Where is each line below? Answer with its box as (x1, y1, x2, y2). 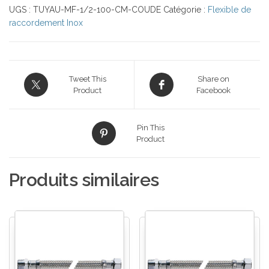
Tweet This (68, 74, 106, 84)
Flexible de (208, 5, 251, 15)
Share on (197, 74, 229, 84)
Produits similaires (9, 169, 159, 191)
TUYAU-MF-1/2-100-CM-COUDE (33, 5, 161, 15)
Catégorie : (163, 5, 208, 15)
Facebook (196, 86, 231, 95)
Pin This (136, 123, 165, 133)
